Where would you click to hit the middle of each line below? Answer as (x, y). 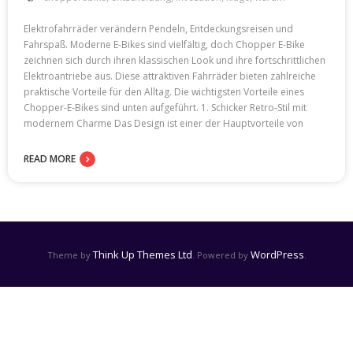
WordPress (277, 254)
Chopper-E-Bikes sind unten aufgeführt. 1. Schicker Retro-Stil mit (165, 107)
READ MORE (50, 158)
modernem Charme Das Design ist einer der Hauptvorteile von (163, 123)
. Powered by (221, 255)
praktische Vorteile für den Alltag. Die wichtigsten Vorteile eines (164, 91)
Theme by (70, 255)
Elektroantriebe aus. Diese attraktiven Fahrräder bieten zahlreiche (170, 76)
